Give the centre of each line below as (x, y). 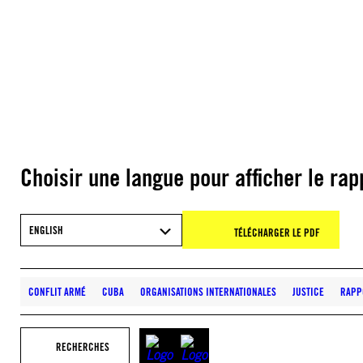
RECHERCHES (83, 347)
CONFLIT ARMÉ (57, 292)
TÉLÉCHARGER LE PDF (277, 233)
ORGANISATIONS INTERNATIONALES (208, 292)
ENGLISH (46, 230)
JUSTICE (308, 292)
